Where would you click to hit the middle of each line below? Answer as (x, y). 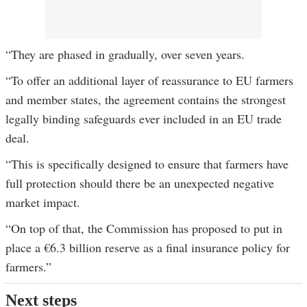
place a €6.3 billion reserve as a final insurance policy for (148, 247)
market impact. (43, 202)
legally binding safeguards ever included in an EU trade (144, 118)
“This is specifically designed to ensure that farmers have (147, 163)
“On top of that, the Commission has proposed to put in (144, 228)
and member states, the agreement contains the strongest (146, 99)
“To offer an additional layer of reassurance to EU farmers (149, 80)
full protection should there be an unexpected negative (140, 183)
